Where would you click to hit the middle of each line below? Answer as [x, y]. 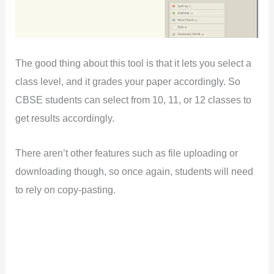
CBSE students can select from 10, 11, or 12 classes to [134, 100]
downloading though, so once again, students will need [135, 171]
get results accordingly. [65, 118]
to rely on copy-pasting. [66, 189]
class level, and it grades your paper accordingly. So [128, 82]
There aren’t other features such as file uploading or [127, 153]
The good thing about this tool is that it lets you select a [134, 63]
